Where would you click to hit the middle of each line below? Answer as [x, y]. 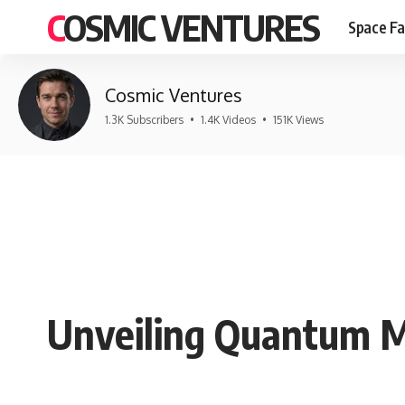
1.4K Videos [228, 120]
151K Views [298, 120]
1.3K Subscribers [144, 120]
